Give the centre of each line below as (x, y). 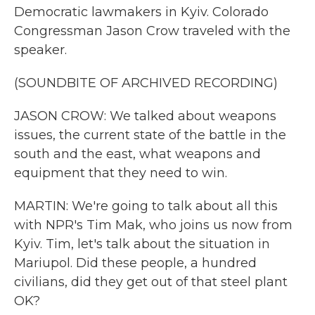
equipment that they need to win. (121, 173)
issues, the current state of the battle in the (150, 135)
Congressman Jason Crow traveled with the (152, 31)
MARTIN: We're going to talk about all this (146, 206)
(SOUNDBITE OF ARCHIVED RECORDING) (146, 83)
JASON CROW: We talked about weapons (145, 116)
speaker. (40, 50)
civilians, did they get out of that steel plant (151, 282)
